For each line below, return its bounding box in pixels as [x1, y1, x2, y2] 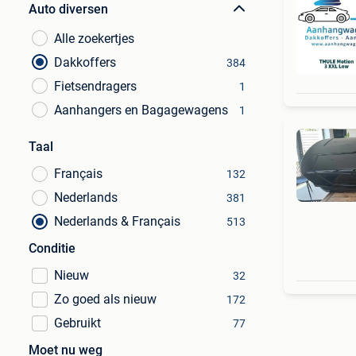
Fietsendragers [54, 79, 137, 94]
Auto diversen [29, 2, 108, 17]
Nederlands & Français [54, 214, 180, 229]
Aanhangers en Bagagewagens [54, 103, 228, 118]
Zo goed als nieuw [54, 292, 157, 307]
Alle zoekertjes [54, 31, 134, 46]
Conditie [29, 241, 75, 256]
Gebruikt [54, 315, 101, 331]
